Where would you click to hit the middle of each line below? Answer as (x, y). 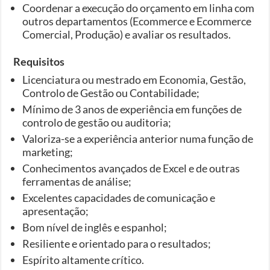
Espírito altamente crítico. (83, 259)
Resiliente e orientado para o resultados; (117, 243)
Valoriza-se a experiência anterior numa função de (138, 138)
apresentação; (56, 211)
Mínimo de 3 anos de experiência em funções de (132, 109)
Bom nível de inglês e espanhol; (95, 227)
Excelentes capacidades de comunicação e (119, 197)
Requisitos (39, 61)
